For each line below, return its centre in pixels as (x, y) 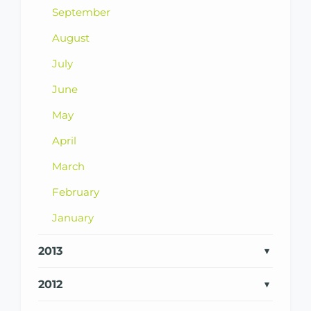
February (76, 192)
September (81, 12)
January (73, 217)
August (71, 37)
